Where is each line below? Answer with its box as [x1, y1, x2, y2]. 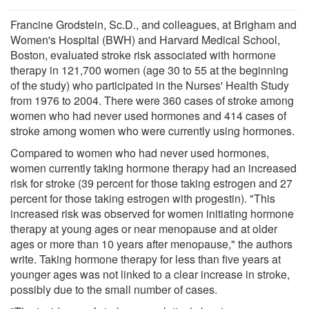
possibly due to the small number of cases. [10, 281, 217, 297]
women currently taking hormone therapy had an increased [10, 159, 297, 176]
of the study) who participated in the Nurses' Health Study [10, 77, 289, 93]
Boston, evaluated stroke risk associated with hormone [10, 46, 276, 63]
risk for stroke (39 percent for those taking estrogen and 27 [10, 175, 292, 191]
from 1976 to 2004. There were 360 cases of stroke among [10, 92, 294, 108]
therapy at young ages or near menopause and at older [10, 220, 277, 237]
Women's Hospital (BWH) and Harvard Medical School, [10, 31, 280, 48]
